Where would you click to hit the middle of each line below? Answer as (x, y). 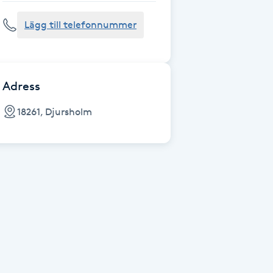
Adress (21, 86)
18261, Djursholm (55, 112)
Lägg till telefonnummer (80, 25)
